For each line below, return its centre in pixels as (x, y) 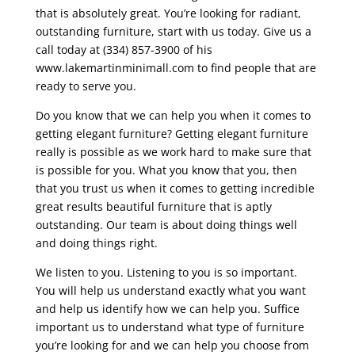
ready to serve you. (86, 86)
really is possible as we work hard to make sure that (173, 152)
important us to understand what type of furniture (170, 327)
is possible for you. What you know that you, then (166, 170)
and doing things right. (96, 243)
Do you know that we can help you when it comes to (173, 116)
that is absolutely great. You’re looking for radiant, (168, 13)
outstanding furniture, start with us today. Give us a (173, 32)
